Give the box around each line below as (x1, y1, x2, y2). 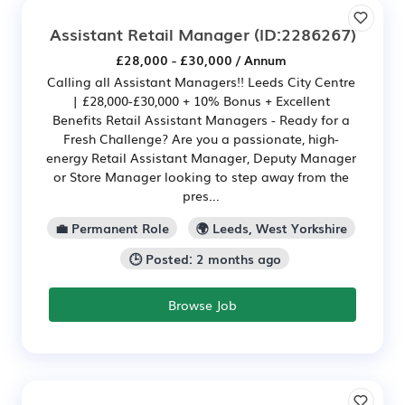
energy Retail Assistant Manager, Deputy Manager (46, 148, 356, 167)
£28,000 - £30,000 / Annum (116, 51, 287, 70)
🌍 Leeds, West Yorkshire (196, 219, 348, 238)
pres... (183, 186, 220, 205)
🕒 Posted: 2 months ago (128, 249, 281, 268)
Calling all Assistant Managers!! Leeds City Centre (47, 72, 355, 91)
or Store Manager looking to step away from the (53, 167, 349, 186)
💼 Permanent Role (54, 219, 169, 238)
